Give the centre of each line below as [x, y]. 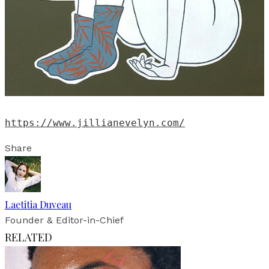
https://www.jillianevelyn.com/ [95, 122]
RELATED [29, 237]
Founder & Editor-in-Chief [64, 220]
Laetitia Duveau [38, 204]
